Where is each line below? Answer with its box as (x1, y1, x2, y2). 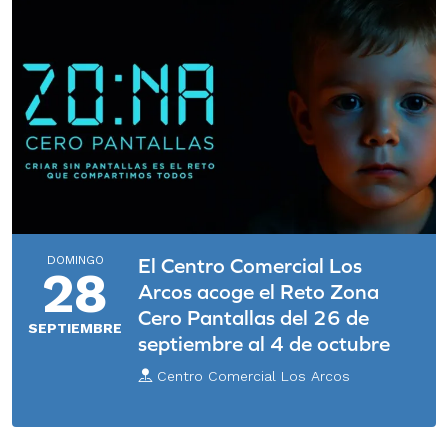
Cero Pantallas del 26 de (138, 305, 369, 329)
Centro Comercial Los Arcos (152, 367, 350, 384)
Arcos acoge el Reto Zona (138, 279, 379, 303)
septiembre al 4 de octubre (138, 331, 390, 355)
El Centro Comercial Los (138, 253, 362, 277)
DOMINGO (46, 252, 104, 267)
